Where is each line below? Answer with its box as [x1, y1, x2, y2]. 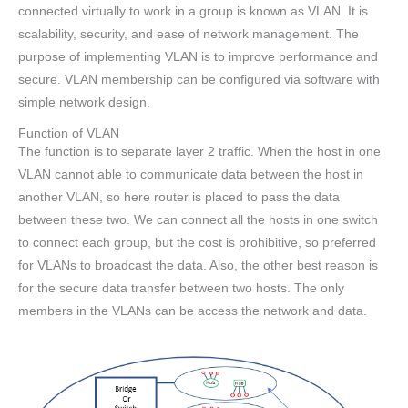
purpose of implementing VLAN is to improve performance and [18, 50, 378, 65]
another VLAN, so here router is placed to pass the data [18, 189, 340, 204]
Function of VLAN [18, 126, 119, 140]
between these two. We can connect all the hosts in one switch [18, 212, 378, 227]
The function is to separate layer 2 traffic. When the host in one [18, 144, 381, 158]
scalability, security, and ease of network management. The [18, 27, 359, 42]
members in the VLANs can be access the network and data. [18, 303, 367, 318]
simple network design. [18, 96, 150, 110]
